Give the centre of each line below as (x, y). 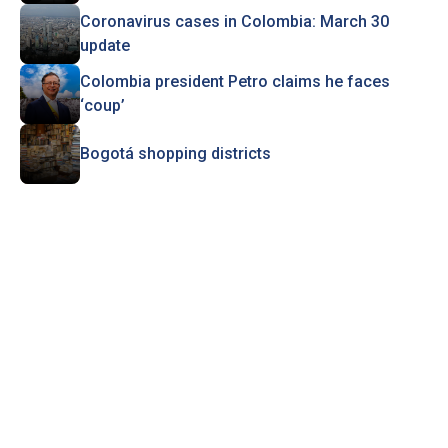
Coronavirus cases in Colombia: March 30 (234, 21)
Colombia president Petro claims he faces (234, 81)
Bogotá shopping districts (175, 153)
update (104, 45)
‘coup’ (102, 105)
